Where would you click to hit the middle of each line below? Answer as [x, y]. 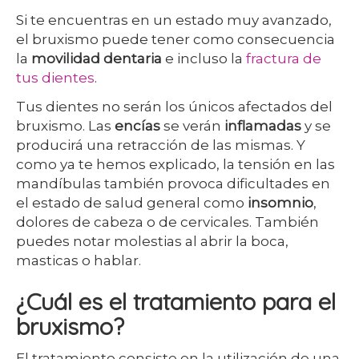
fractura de [284, 58]
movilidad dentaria [97, 58]
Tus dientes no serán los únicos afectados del [174, 107]
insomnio [280, 203]
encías [137, 126]
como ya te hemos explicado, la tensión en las [175, 164]
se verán [192, 126]
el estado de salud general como [132, 203]
